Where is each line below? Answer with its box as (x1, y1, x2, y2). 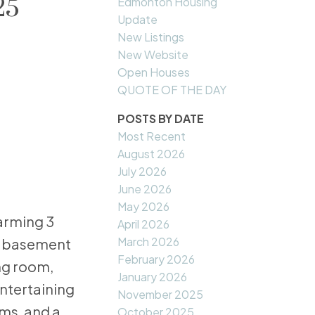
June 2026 (117, 181, 172, 197)
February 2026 (117, 252, 195, 267)
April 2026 (117, 217, 170, 232)
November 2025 (117, 287, 204, 302)
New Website (117, 47, 189, 63)
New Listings (117, 30, 185, 45)
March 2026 (117, 234, 180, 250)
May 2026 (117, 199, 170, 214)
